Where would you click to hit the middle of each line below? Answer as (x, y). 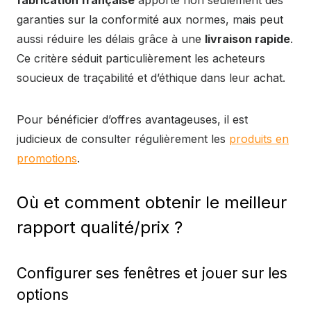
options (43, 295)
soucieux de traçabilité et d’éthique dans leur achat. (151, 78)
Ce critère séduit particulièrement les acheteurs (141, 58)
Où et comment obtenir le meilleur (152, 202)
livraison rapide (247, 39)
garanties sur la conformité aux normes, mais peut (150, 19)
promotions (47, 158)
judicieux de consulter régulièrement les (123, 139)
